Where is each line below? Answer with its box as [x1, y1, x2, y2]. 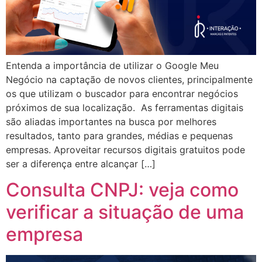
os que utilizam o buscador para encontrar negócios [6, 88, 238, 99]
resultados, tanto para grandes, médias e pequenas [6, 130, 233, 142]
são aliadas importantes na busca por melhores [6, 116, 216, 127]
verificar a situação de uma [6, 201, 244, 224]
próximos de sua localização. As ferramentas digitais [6, 102, 243, 113]
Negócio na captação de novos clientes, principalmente [6, 74, 253, 85]
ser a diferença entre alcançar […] [6, 158, 156, 170]
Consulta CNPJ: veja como [6, 178, 239, 202]
